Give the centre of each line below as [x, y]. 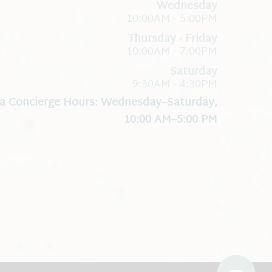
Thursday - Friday [172, 39]
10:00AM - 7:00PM [172, 52]
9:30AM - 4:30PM [175, 85]
